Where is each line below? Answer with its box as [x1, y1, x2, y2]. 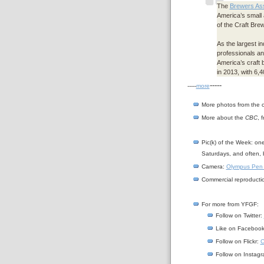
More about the [201, 114, 245, 121]
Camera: [201, 163, 226, 170]
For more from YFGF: [201, 201, 259, 208]
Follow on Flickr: [215, 238, 260, 245]
